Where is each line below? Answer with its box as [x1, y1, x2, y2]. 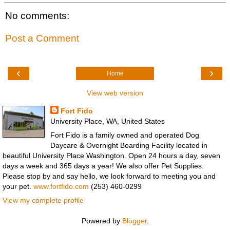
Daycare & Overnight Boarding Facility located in [50, 141, 207, 150]
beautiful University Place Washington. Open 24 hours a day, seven [3, 151, 220, 160]
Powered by [81, 217, 122, 225]
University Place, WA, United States [50, 117, 165, 126]
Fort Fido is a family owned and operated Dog [50, 131, 199, 140]
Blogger [122, 217, 147, 225]
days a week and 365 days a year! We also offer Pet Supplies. [3, 162, 204, 170]
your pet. [3, 182, 33, 191]
